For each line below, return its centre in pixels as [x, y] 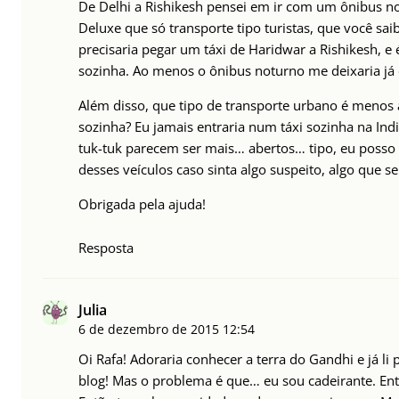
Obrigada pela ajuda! [142, 204]
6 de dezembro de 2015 [149, 330]
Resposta [106, 248]
